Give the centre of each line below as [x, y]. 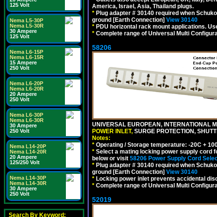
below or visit [111, 158]
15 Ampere [23, 62]
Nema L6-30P [26, 115]
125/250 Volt [25, 162]
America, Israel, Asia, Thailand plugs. [143, 6]
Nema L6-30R [27, 120]
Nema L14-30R [28, 183]
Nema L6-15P [26, 52]
